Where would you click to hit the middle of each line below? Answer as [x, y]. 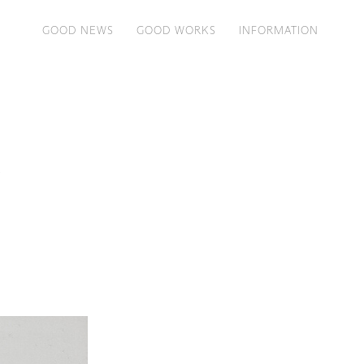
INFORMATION [278, 30]
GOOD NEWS [78, 30]
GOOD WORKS [176, 30]
